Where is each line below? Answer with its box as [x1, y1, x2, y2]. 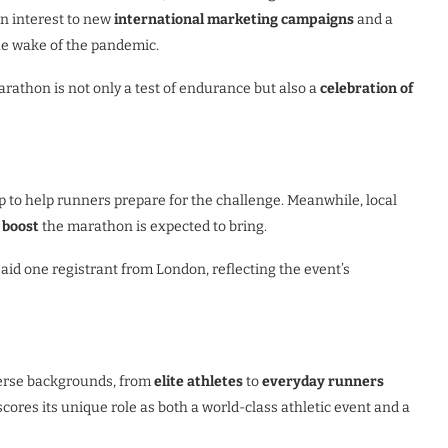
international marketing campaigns [114, 11, 354, 28]
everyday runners [262, 373, 384, 390]
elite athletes [154, 373, 243, 390]
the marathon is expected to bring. [39, 218, 267, 235]
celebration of [320, 80, 413, 97]
